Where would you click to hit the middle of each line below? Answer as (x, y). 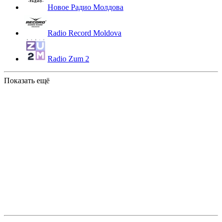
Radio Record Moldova (84, 33)
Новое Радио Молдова (85, 7)
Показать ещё (27, 81)
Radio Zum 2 (68, 59)
